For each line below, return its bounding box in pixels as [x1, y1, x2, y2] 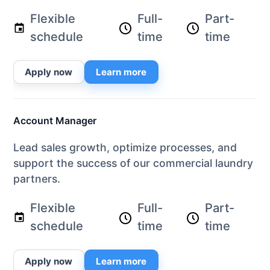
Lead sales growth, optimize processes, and [13, 141, 237, 154]
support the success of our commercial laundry [13, 157, 253, 170]
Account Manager [13, 115, 96, 127]
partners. [13, 172, 60, 186]
